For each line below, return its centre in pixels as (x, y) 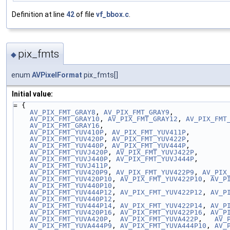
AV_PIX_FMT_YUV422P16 (161, 213)
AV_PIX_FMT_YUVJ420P (69, 152)
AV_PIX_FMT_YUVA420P (69, 219)
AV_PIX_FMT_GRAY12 (143, 119)
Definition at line (39, 14)
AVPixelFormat (57, 75)
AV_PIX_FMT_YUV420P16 (71, 213)
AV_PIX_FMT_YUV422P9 (155, 172)
